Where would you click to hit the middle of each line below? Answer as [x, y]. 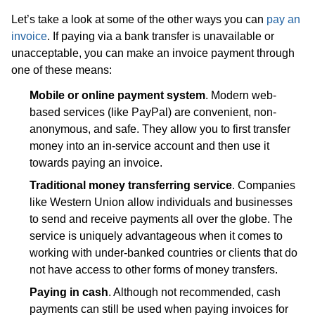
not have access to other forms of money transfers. [154, 270]
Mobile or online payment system [117, 95]
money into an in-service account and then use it [149, 146]
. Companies [264, 185]
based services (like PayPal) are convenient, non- [153, 112]
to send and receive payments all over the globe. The [161, 219]
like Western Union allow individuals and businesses [161, 202]
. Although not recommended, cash [194, 292]
